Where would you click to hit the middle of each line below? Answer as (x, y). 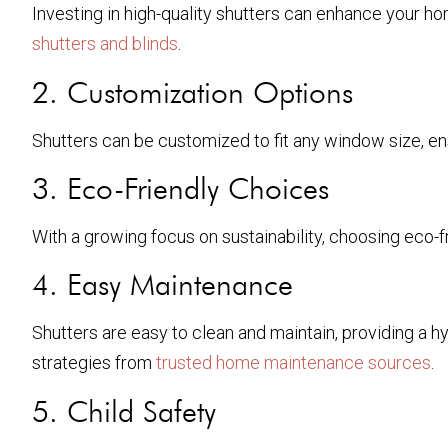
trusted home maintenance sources (293, 363)
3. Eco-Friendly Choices (180, 188)
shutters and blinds (105, 44)
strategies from (94, 363)
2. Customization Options (192, 91)
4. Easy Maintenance (162, 284)
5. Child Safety (124, 410)
